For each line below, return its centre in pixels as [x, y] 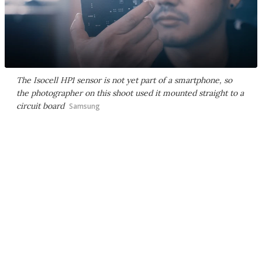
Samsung [85, 106]
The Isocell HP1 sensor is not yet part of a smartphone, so [124, 80]
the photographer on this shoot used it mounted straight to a [130, 93]
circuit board [40, 106]
